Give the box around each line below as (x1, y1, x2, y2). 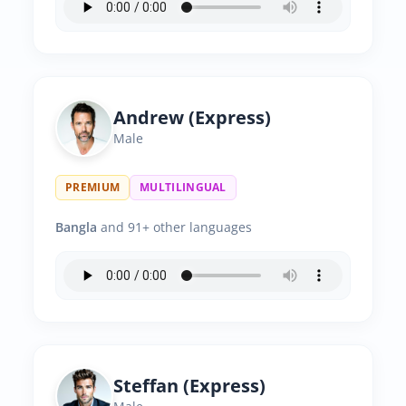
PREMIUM (65, 179, 121, 195)
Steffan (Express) (113, 373, 266, 398)
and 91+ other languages (97, 218, 252, 236)
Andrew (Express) (113, 105, 271, 130)
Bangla (55, 218, 97, 236)
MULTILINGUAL (140, 179, 227, 195)
